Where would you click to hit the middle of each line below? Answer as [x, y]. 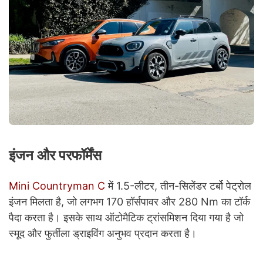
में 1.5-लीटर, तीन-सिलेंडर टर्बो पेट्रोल [178, 186]
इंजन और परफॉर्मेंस [55, 156]
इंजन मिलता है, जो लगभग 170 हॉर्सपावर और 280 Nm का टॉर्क [129, 202]
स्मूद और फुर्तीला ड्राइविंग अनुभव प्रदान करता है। [103, 234]
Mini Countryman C [57, 186]
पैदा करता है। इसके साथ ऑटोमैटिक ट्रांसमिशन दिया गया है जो [126, 218]
